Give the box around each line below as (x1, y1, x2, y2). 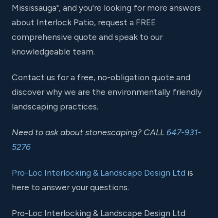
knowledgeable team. (12, 46, 95, 56)
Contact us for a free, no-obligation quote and (12, 72, 190, 82)
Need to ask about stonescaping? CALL (12, 127, 166, 138)
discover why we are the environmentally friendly (12, 86, 202, 97)
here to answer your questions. (12, 182, 129, 193)
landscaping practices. (12, 101, 98, 111)
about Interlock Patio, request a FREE (12, 17, 156, 27)
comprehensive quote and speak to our (12, 31, 163, 42)
